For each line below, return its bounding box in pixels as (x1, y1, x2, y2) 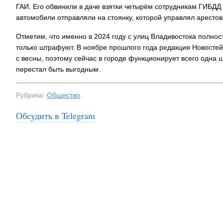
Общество (47, 91, 80, 99)
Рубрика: (16, 91, 47, 99)
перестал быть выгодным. (16, 65, 101, 73)
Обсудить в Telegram (16, 110, 95, 121)
